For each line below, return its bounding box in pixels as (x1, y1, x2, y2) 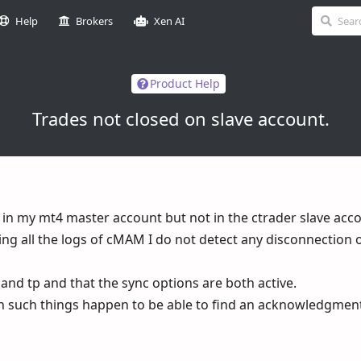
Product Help (150, 76, 220, 92)
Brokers (76, 14, 113, 28)
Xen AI (154, 14, 185, 28)
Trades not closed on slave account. (31, 106, 330, 131)
